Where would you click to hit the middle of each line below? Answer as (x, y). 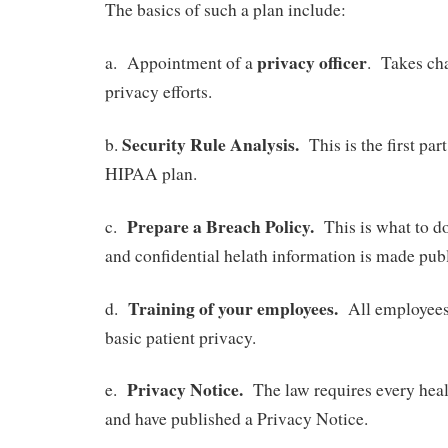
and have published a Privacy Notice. (236, 419)
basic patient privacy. (180, 337)
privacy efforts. (158, 92)
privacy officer (312, 62)
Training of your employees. (234, 307)
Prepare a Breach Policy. (223, 225)
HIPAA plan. (151, 174)
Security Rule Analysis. (208, 144)
